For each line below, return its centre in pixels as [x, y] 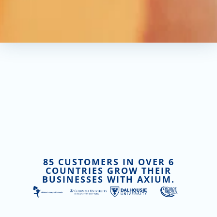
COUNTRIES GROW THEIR [108, 170]
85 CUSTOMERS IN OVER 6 [108, 162]
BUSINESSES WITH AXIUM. [108, 179]
